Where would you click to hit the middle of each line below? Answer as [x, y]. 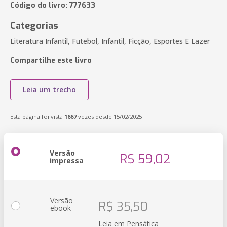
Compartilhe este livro [51, 61]
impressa [67, 160]
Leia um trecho [49, 89]
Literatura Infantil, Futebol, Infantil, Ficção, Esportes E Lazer [110, 41]
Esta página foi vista [37, 116]
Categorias [34, 26]
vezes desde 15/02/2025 [109, 116]
